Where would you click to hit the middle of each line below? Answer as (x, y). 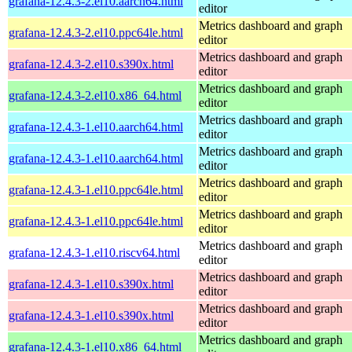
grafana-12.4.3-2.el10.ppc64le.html (96, 32)
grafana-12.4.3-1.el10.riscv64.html (94, 252)
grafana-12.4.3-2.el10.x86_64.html (95, 95)
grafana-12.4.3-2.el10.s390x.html (91, 64)
